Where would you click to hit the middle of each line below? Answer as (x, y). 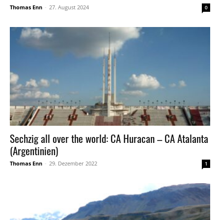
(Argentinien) (34, 151)
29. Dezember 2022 (73, 164)
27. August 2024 (69, 7)
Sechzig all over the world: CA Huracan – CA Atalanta (109, 138)
